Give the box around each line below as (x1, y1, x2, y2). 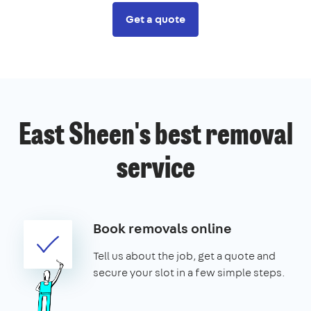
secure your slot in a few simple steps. (93, 264, 285, 280)
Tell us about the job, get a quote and (93, 248, 276, 263)
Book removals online (93, 218, 232, 237)
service (116, 155, 195, 185)
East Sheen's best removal (18, 121, 293, 151)
